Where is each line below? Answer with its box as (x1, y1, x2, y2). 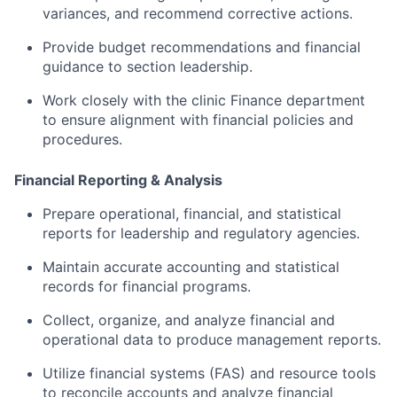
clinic (191, 91, 230, 110)
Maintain (43, 258, 104, 276)
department (286, 91, 365, 110)
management (237, 331, 328, 349)
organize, (98, 311, 165, 330)
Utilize (43, 364, 90, 383)
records (43, 277, 98, 296)
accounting (167, 258, 245, 276)
